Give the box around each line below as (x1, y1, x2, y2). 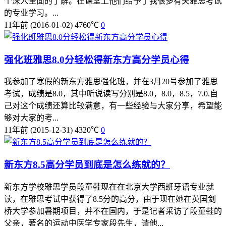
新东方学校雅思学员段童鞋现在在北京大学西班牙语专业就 (4, 182, 214, 191)
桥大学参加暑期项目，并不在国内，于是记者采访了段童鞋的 (4, 206, 222, 215)
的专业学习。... (4, 8, 59, 17)
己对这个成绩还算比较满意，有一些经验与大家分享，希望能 (4, 101, 222, 110)
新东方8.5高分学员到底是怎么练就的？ (4, 159, 170, 170)
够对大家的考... (4, 114, 59, 123)
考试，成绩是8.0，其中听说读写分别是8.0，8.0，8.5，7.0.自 (4, 89, 218, 98)
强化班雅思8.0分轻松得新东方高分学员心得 (4, 54, 189, 65)
